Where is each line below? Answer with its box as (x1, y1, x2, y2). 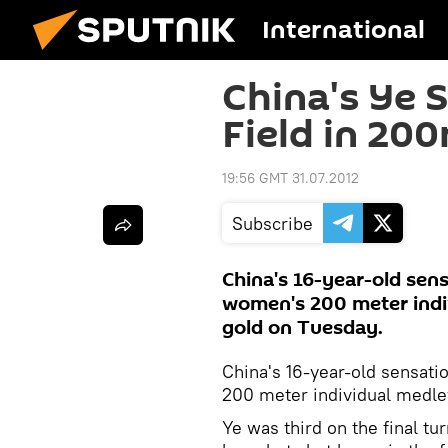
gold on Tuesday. (222, 314, 383, 342)
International (262, 13, 425, 48)
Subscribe (232, 212, 313, 235)
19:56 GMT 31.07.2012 (222, 169, 359, 187)
